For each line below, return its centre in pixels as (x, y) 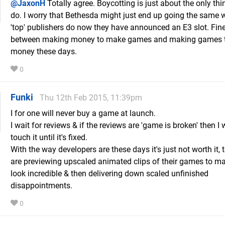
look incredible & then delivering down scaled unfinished (109, 174)
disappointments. (41, 186)
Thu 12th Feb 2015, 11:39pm (91, 98)
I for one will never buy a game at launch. (83, 114)
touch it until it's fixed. (49, 138)
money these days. (44, 52)
